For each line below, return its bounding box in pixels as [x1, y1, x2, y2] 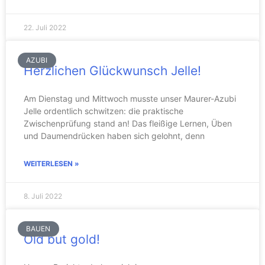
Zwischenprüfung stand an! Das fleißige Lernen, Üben [24, 118, 232, 128]
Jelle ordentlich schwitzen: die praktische [24, 106, 183, 116]
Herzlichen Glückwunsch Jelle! [24, 63, 201, 78]
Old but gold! [24, 232, 100, 247]
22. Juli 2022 [24, 23, 66, 32]
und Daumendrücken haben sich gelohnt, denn [24, 131, 205, 141]
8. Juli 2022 [24, 192, 62, 201]
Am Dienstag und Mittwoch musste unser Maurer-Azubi [24, 93, 236, 104]
